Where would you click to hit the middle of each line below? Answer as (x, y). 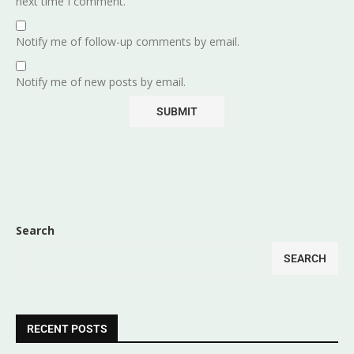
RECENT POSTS (67, 328)
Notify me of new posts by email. (101, 81)
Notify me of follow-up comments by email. (128, 41)
